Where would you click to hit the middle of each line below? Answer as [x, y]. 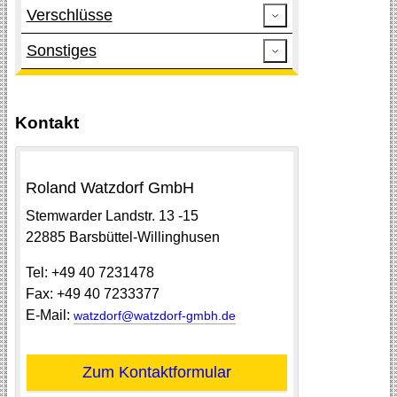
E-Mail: [49, 315]
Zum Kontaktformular [156, 372]
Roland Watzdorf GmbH [109, 188]
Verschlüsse [69, 16]
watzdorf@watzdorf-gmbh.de [154, 315]
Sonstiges [61, 51]
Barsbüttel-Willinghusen [144, 237]
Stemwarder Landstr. [92, 215]
